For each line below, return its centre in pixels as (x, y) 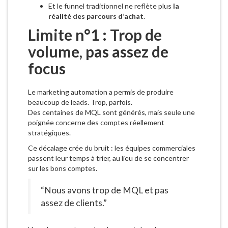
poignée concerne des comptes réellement (96, 123)
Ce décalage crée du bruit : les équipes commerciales (112, 148)
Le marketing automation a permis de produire (101, 92)
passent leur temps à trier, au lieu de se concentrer (108, 158)
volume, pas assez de (98, 52)
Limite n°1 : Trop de (95, 35)
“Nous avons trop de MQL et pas (105, 190)
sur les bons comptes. (63, 168)
